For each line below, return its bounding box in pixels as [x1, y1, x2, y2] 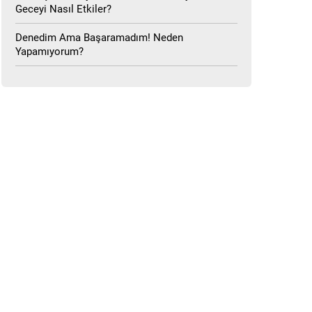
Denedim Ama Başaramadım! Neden [15, 31, 184, 44]
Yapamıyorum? [15, 45, 84, 58]
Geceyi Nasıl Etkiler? [15, 3, 112, 15]
